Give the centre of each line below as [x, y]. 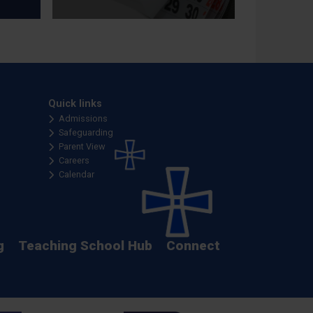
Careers [74, 160]
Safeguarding [86, 132]
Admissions [83, 118]
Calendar [77, 174]
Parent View [82, 146]
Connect [193, 245]
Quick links [75, 103]
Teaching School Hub [85, 245]
